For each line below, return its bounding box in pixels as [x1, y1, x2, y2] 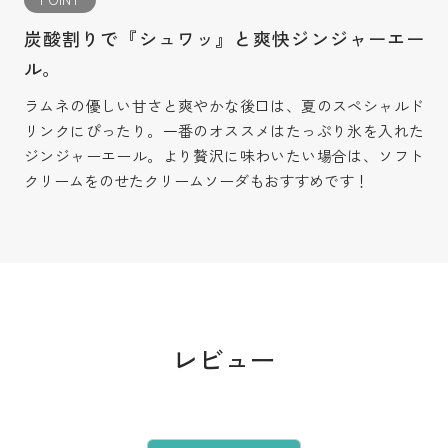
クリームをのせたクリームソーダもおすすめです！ [23, 170, 369, 192]
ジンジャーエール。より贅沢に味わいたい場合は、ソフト [23, 145, 425, 167]
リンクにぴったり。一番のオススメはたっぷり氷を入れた [23, 120, 425, 142]
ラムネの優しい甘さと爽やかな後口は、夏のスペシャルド [23, 95, 425, 117]
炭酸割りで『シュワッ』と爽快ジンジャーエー [23, 25, 425, 52]
